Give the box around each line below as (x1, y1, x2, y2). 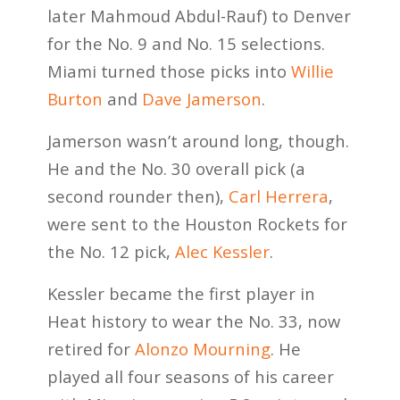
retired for (46, 337, 135, 360)
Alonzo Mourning (134, 337, 271, 360)
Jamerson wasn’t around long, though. (46, 129, 349, 152)
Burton (46, 87, 103, 111)
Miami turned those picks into (46, 60, 291, 83)
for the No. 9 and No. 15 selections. (46, 32, 325, 55)
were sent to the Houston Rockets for (46, 212, 347, 235)
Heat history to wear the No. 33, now (46, 309, 340, 332)
